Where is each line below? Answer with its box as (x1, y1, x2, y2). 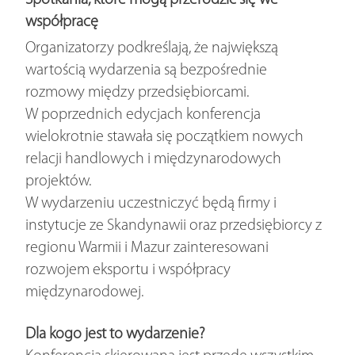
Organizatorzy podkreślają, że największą (25, 40, 279, 56)
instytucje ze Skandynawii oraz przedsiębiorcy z (25, 218, 323, 234)
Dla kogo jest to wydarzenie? (25, 326, 206, 342)
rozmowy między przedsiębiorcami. (25, 85, 250, 101)
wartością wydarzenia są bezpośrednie (25, 63, 268, 78)
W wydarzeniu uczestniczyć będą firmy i (25, 196, 277, 212)
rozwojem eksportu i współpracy (25, 262, 231, 278)
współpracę (25, 14, 99, 30)
